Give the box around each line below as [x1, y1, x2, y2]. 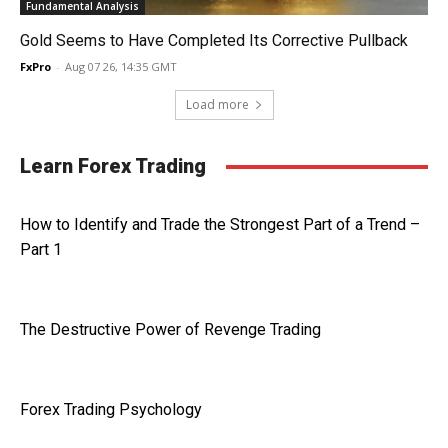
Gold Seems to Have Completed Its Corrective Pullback [20, 31, 408, 50]
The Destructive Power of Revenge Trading [20, 320, 321, 339]
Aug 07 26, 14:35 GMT [65, 59, 177, 74]
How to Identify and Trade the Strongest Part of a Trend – [20, 215, 420, 234]
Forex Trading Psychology [20, 400, 202, 419]
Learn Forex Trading [20, 154, 206, 178]
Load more [185, 96, 249, 113]
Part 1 [20, 240, 62, 259]
